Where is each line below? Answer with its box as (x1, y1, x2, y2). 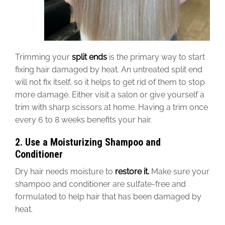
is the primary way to (109, 52, 188, 62)
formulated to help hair (15, 192, 102, 202)
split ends (72, 52, 107, 62)
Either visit (72, 90, 109, 100)
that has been (102, 192, 152, 202)
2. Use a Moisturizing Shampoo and (15, 136, 161, 149)
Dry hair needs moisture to (15, 167, 115, 177)
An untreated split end (121, 65, 202, 75)
